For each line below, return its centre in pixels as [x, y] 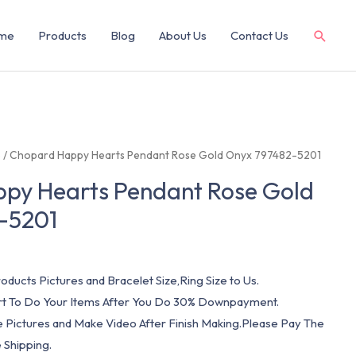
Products [62, 35]
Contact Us [259, 35]
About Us [183, 35]
